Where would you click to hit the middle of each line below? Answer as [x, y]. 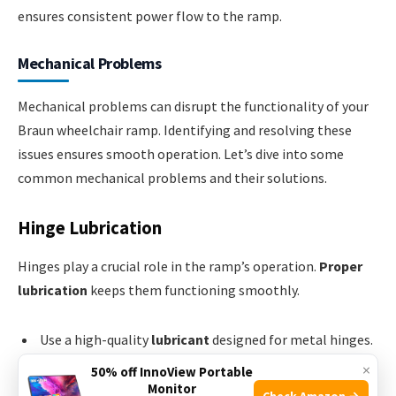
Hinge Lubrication [90, 228]
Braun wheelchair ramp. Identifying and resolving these [185, 129]
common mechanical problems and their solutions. [172, 177]
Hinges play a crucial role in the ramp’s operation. [168, 266]
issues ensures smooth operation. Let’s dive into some [181, 153]
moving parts [237, 369]
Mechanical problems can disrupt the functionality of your [193, 106]
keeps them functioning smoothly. [194, 289]
